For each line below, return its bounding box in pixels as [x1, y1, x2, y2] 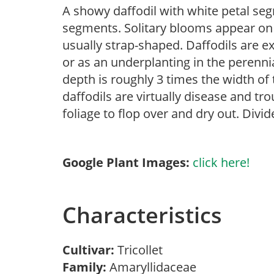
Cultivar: [62, 242, 117, 258]
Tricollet [117, 242, 169, 258]
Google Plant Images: [62, 154, 190, 171]
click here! [193, 154, 250, 171]
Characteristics [62, 200, 222, 230]
